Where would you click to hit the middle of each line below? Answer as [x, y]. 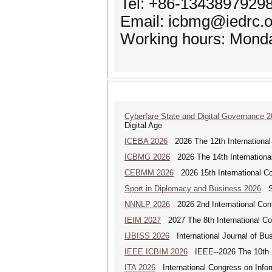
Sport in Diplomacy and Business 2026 [193, 189]
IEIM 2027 [143, 220]
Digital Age [143, 125]
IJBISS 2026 [147, 236]
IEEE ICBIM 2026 [156, 252]
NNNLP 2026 [147, 204]
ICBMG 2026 [147, 157]
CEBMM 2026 [149, 173]
